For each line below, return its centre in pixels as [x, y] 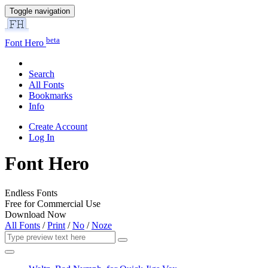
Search [42, 74]
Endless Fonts [31, 193]
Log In [42, 138]
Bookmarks [51, 96]
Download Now [36, 214]
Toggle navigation [40, 11]
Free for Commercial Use [53, 203]
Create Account [58, 127]
